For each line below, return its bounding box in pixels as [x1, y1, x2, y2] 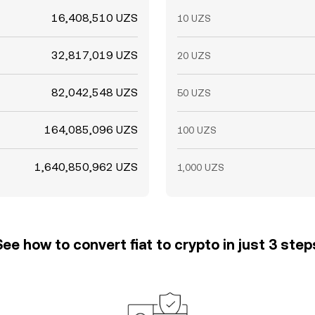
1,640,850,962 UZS [34, 160, 138, 174]
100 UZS [177, 124, 217, 136]
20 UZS [177, 50, 211, 61]
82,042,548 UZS [51, 86, 138, 99]
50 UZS [177, 87, 211, 98]
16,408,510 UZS [51, 11, 138, 25]
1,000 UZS [177, 162, 224, 173]
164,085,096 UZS [44, 123, 138, 136]
